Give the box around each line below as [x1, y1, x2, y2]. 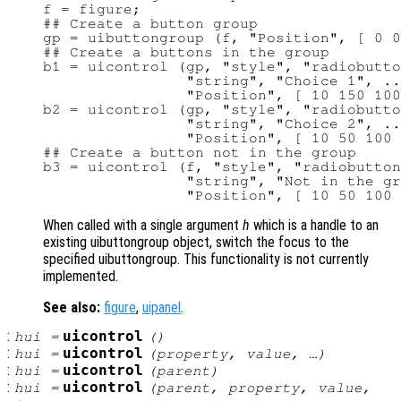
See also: [43, 299, 100, 317]
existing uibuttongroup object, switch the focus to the [43, 234, 349, 252]
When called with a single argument [43, 217, 243, 235]
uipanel [142, 299, 181, 317]
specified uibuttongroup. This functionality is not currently [43, 251, 369, 269]
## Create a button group [43, 16, 258, 31]
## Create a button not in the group [43, 145, 356, 160]
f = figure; [43, 2, 141, 17]
